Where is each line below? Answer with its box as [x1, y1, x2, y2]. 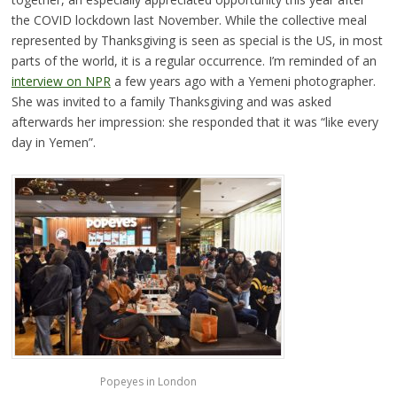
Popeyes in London [100, 373, 198, 389]
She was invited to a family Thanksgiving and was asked [11, 93, 331, 111]
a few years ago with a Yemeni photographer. [110, 73, 376, 90]
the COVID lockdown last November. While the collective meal [11, 12, 367, 29]
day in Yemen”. [11, 134, 96, 152]
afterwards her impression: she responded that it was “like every [11, 113, 378, 131]
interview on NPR [11, 73, 111, 90]
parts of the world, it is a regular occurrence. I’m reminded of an [11, 52, 377, 70]
